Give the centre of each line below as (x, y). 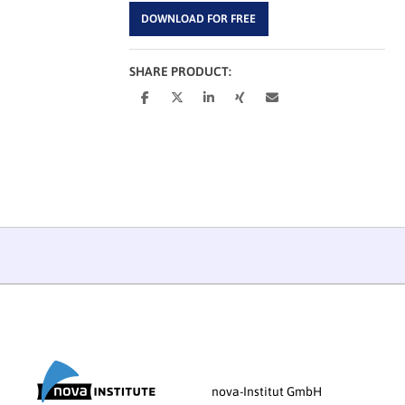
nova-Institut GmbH (267, 392)
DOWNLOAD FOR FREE (199, 18)
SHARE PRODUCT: (181, 71)
